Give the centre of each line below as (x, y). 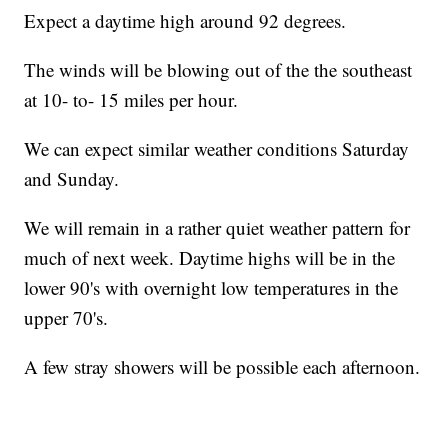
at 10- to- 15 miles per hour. (131, 100)
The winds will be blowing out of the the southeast (218, 70)
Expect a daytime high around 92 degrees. (185, 21)
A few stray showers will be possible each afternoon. (222, 367)
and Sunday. (72, 179)
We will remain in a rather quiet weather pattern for (217, 228)
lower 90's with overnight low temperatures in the (211, 288)
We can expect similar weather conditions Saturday (217, 149)
